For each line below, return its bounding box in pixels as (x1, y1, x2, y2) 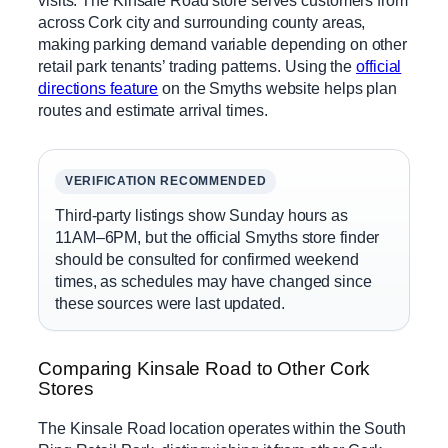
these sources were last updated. (55, 293, 285, 312)
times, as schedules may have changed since (55, 271, 372, 290)
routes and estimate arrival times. (38, 100, 268, 119)
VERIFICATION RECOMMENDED (65, 173, 267, 188)
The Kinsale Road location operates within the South (38, 419, 406, 438)
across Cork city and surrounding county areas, (38, 12, 366, 31)
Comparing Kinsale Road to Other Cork (38, 357, 371, 379)
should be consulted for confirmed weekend (55, 249, 359, 268)
